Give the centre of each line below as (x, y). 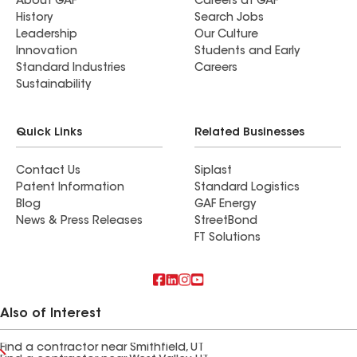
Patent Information (70, 188)
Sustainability (53, 85)
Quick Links (49, 133)
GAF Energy (225, 205)
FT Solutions (228, 238)
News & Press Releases (79, 222)
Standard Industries (71, 69)
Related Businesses (249, 133)
